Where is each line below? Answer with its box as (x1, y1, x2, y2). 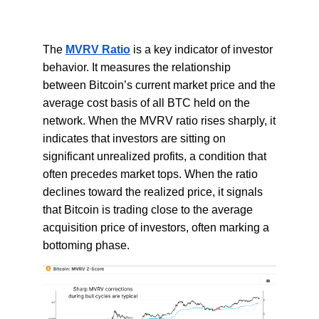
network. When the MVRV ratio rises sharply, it (42, 114, 276, 127)
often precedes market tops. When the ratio (42, 167, 258, 180)
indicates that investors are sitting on (42, 132, 226, 145)
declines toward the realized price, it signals (42, 185, 263, 198)
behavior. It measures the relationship (42, 61, 231, 73)
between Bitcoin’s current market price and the (42, 78, 276, 91)
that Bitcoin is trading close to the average (42, 203, 253, 216)
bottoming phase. (42, 239, 130, 251)
